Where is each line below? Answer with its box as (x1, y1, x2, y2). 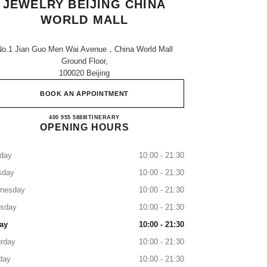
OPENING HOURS (39, 122, 129, 132)
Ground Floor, (61, 57, 108, 66)
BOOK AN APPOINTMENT (39, 90, 129, 97)
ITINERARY (86, 114, 120, 120)
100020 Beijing (59, 69, 110, 77)
